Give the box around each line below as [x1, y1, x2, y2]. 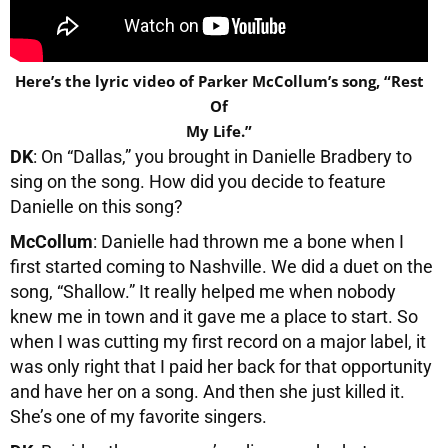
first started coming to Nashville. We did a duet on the [10, 255, 433, 277]
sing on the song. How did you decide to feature [10, 170, 386, 192]
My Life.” [186, 120, 252, 141]
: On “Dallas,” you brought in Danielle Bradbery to [33, 145, 412, 167]
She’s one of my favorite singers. [10, 405, 267, 427]
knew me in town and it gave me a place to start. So [10, 305, 418, 327]
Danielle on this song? [10, 195, 183, 217]
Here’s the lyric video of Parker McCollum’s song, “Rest [14, 70, 424, 91]
